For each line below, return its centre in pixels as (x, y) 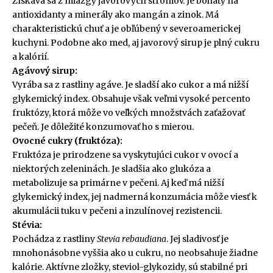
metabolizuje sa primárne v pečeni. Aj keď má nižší (118, 183)
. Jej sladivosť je (197, 239)
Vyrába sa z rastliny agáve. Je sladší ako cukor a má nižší (130, 85)
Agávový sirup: (45, 71)
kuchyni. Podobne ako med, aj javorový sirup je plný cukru (136, 43)
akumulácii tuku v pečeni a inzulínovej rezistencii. (117, 211)
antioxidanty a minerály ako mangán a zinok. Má (115, 15)
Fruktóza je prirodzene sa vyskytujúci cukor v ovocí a (125, 155)
